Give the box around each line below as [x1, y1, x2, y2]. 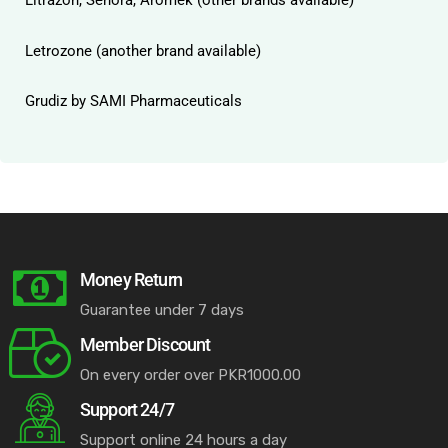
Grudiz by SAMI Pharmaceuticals [25, 92, 242, 110]
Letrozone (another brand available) [25, 41, 261, 60]
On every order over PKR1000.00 [80, 365, 301, 384]
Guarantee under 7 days [80, 300, 244, 319]
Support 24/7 [80, 398, 174, 420]
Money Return [80, 268, 182, 290]
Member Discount [80, 333, 211, 355]
